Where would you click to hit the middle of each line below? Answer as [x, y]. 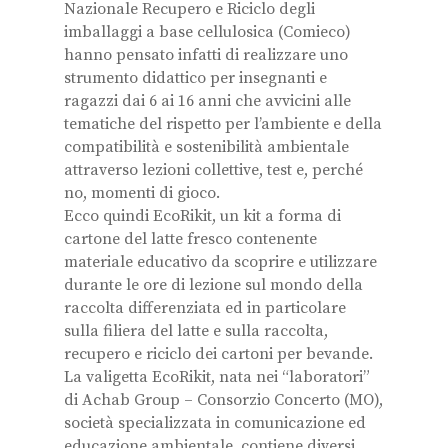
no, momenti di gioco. [142, 193]
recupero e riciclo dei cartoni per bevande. [218, 354]
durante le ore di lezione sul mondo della [213, 285]
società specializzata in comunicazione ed [215, 423]
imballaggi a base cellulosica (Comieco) [207, 32]
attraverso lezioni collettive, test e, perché [213, 170]
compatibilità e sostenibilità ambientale [206, 147]
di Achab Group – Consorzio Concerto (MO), [223, 400]
